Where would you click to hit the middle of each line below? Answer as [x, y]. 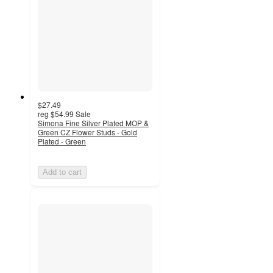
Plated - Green [62, 141]
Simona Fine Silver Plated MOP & [93, 122]
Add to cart [62, 172]
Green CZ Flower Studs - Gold [87, 132]
